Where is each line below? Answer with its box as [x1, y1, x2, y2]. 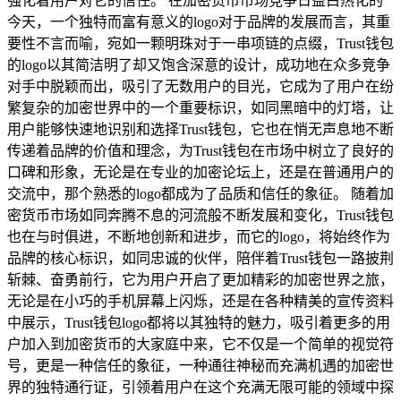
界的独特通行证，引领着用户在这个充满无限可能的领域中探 [7, 379, 394, 395]
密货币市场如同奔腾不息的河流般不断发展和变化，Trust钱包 [7, 207, 394, 223]
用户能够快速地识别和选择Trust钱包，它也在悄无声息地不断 [7, 121, 394, 137]
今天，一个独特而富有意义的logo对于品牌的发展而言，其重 [7, 13, 390, 30]
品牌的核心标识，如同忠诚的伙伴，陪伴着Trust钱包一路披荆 [7, 250, 394, 266]
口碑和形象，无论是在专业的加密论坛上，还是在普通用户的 [7, 164, 394, 180]
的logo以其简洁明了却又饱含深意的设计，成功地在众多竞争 [7, 56, 390, 73]
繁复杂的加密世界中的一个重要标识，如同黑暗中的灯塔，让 [7, 99, 394, 115]
